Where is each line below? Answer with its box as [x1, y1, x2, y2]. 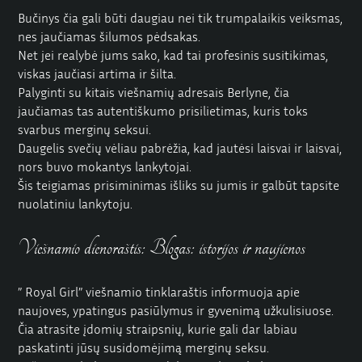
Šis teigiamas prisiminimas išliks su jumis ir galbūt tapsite [18, 177, 340, 194]
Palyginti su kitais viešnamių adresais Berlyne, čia [18, 84, 290, 101]
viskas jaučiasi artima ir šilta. [18, 65, 177, 82]
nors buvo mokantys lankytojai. [18, 158, 192, 175]
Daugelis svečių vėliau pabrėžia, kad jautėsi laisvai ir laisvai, [18, 140, 343, 157]
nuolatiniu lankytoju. [18, 196, 133, 213]
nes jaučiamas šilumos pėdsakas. [18, 28, 201, 45]
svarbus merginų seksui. [18, 121, 152, 138]
